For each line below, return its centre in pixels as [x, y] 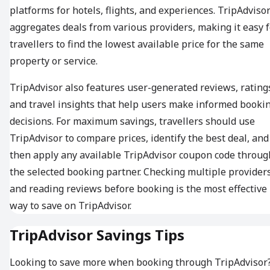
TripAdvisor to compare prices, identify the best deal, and [139, 138]
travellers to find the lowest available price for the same [137, 44]
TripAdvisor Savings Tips [97, 235]
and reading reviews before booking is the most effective [138, 189]
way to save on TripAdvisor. [71, 206]
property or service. [54, 61]
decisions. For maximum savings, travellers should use [132, 121]
